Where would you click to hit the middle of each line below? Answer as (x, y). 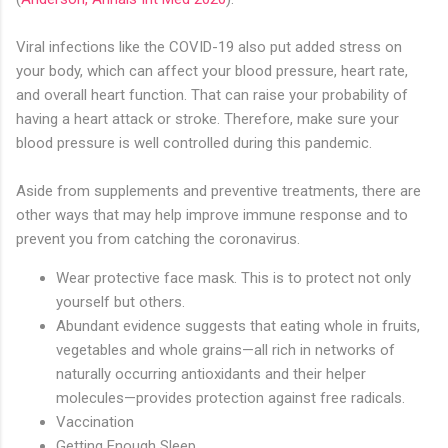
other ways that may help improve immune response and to (212, 215)
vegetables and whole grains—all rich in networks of (225, 350)
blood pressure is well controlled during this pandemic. (194, 143)
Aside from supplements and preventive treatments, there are (218, 191)
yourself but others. (120, 302)
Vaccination (95, 422)
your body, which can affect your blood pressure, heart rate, (212, 71)
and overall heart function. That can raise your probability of (212, 95)
